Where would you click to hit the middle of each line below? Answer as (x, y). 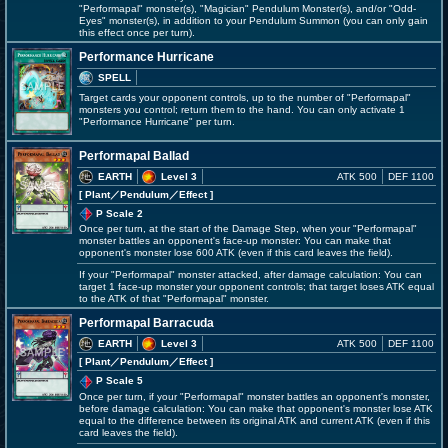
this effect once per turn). (137, 32)
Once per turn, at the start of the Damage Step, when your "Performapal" (248, 229)
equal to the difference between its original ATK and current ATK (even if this (254, 420)
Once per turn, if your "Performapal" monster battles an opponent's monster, (254, 396)
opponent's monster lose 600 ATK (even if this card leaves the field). (236, 253)
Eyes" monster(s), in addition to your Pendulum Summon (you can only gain (253, 20)
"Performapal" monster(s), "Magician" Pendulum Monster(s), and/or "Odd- (247, 8)
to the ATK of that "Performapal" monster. (174, 299)
